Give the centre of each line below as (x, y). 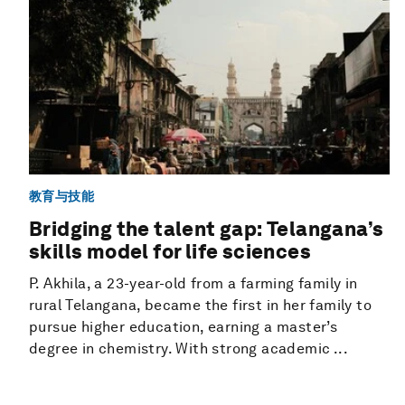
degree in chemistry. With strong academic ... (188, 349)
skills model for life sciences (170, 252)
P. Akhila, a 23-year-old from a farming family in (193, 284)
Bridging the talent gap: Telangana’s (207, 229)
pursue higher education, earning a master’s (184, 327)
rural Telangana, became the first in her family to (200, 306)
